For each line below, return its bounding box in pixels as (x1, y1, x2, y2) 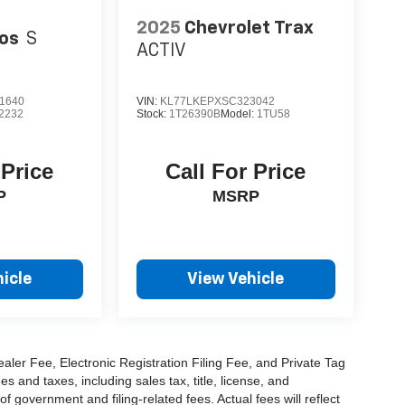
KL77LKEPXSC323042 (159, 94, 275, 108)
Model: (220, 107, 257, 120)
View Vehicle (187, 270, 285, 287)
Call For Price (165, 158, 306, 184)
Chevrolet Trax (184, 18, 314, 37)
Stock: (136, 107, 169, 120)
